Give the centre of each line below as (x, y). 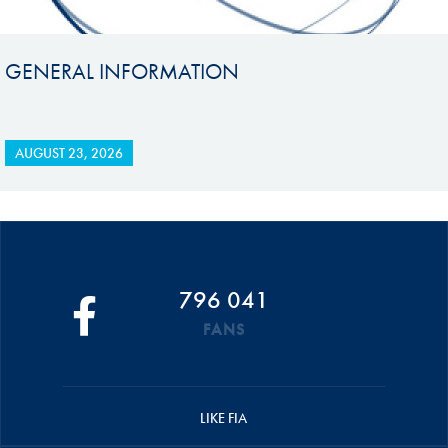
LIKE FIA (224, 418)
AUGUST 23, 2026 (68, 153)
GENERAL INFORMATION (121, 71)
